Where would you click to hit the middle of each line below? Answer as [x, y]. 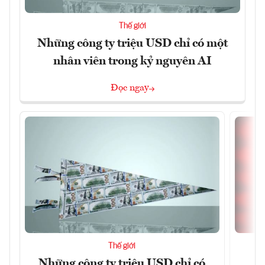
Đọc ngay [130, 88]
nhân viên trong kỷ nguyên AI [132, 61]
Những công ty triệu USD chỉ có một [132, 43]
